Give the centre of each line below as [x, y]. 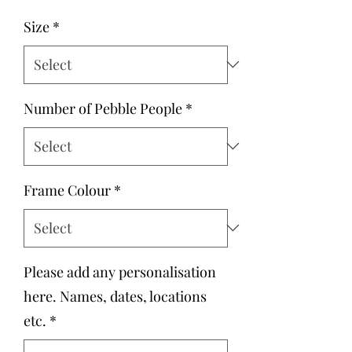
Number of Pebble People [103, 108]
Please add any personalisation [120, 271]
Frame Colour [67, 190]
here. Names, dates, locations [115, 296]
